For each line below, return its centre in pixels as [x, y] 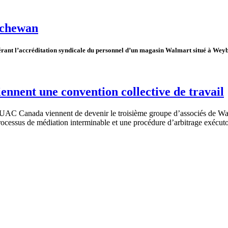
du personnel [105, 50]
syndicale [72, 50]
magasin [152, 50]
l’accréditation [36, 50]
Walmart [178, 50]
